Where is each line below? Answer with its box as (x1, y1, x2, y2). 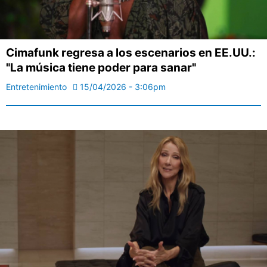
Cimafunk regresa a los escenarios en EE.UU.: (6, 46, 256, 60)
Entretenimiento (6, 82, 67, 92)
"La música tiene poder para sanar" (6, 61, 196, 75)
